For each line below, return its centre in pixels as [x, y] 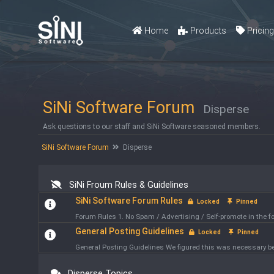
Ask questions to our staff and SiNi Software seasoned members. [152, 127]
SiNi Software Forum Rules [129, 201]
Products [207, 31]
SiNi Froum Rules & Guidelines [125, 185]
